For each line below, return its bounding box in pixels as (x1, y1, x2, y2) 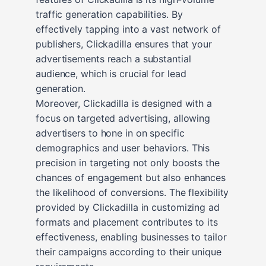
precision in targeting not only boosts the (36, 156, 220, 169)
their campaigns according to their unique (36, 245, 221, 258)
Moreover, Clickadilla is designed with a (36, 97, 212, 109)
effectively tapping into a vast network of (36, 23, 221, 35)
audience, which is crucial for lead (36, 67, 186, 80)
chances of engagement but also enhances (36, 171, 226, 183)
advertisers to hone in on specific (36, 126, 185, 139)
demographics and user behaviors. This (36, 141, 210, 154)
